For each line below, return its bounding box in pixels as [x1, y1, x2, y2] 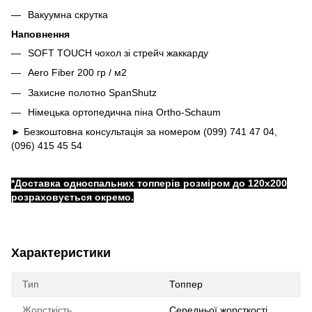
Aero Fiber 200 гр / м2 [28, 67, 127, 79]
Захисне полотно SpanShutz [28, 86, 157, 98]
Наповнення [11, 28, 70, 40]
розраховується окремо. [11, 192, 134, 203]
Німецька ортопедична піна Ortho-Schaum [28, 107, 221, 118]
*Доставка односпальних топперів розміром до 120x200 [11, 178, 287, 189]
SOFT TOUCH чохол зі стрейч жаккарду [28, 47, 208, 58]
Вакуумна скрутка [28, 8, 108, 20]
